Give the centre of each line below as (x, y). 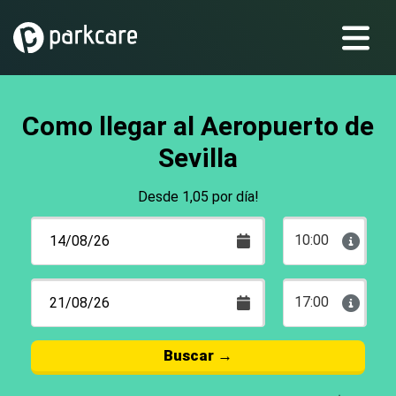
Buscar (189, 355)
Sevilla (198, 158)
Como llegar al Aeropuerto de (198, 126)
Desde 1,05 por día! (198, 196)
